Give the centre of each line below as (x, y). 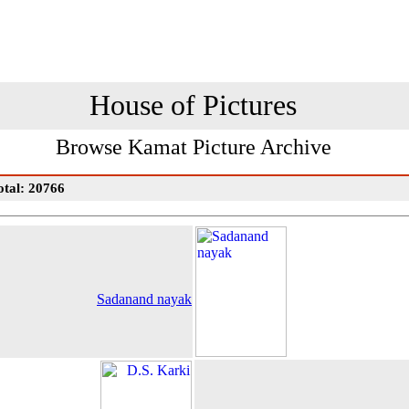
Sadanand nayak (144, 299)
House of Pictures (193, 105)
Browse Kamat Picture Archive (193, 147)
